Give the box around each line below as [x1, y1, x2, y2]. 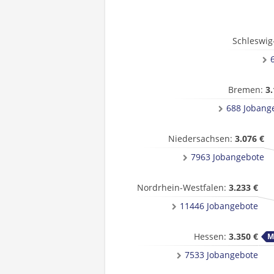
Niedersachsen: [168, 133, 235, 144]
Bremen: [228, 84, 265, 95]
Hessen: [194, 231, 229, 242]
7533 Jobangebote [185, 249, 258, 261]
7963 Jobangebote [191, 151, 264, 163]
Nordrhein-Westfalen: [137, 182, 229, 193]
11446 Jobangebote [180, 200, 258, 212]
